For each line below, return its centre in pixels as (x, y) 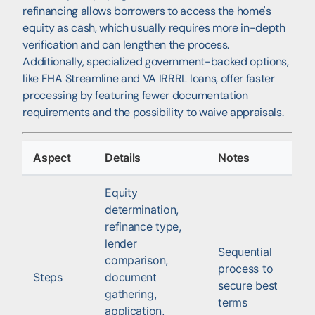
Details (123, 157)
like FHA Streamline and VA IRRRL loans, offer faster (149, 78)
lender (121, 243)
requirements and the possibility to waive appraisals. (153, 112)
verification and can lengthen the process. (126, 44)
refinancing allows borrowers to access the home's (147, 11)
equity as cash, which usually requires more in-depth (154, 27)
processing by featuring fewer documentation (135, 95)
